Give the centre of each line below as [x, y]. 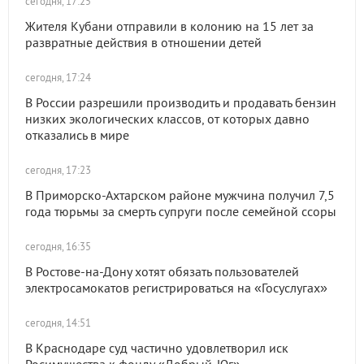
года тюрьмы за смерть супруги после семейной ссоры [181, 211]
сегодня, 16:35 [58, 247]
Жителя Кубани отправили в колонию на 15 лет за [169, 26]
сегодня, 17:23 [58, 170]
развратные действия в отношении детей [143, 42]
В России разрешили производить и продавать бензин [181, 102]
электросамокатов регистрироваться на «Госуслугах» [176, 288]
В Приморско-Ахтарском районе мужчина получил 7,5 [180, 195]
